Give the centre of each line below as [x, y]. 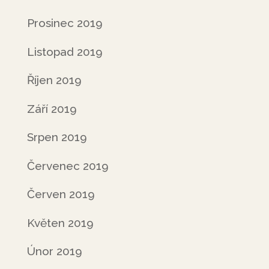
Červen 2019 [61, 194]
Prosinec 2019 [65, 23]
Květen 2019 [60, 222]
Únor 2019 [54, 251]
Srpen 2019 [57, 137]
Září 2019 [52, 108]
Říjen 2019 [54, 80]
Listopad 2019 [65, 51]
